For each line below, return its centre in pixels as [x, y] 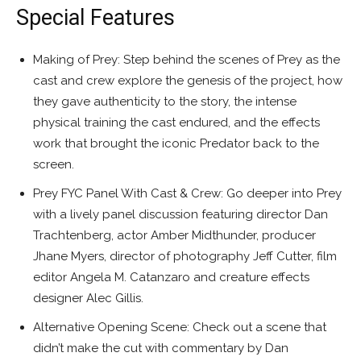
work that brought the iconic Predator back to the [176, 144]
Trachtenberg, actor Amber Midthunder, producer [174, 236]
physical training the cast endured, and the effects [176, 123]
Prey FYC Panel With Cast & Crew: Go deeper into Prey [187, 194]
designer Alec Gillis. [88, 299]
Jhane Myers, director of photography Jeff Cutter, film [185, 257]
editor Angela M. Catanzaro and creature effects [171, 278]
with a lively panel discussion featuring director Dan [180, 215]
